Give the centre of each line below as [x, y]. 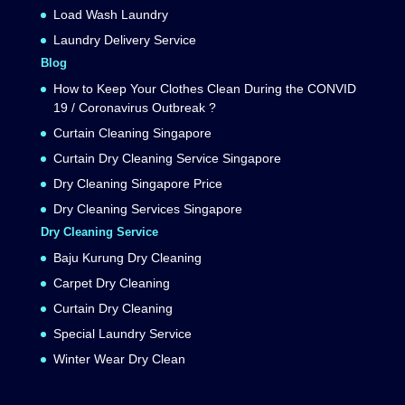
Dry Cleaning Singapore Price [137, 184]
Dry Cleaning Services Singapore [147, 209]
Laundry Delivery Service [124, 40]
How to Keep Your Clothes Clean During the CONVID [204, 89]
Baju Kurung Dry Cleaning [127, 258]
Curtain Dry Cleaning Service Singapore [167, 159]
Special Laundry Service [122, 334]
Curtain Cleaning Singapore [132, 133]
